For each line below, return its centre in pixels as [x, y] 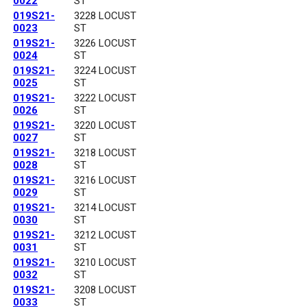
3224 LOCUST [105, 71]
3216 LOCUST [105, 181]
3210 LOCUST [105, 263]
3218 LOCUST [105, 153]
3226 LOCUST [105, 44]
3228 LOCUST [105, 16]
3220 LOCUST [105, 126]
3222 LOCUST [105, 98]
